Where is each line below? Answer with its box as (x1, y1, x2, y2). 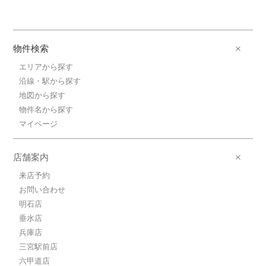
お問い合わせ (19, 185, 66, 194)
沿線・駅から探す (19, 77, 81, 85)
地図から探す (19, 91, 66, 100)
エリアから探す (19, 62, 74, 71)
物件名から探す (19, 105, 74, 114)
